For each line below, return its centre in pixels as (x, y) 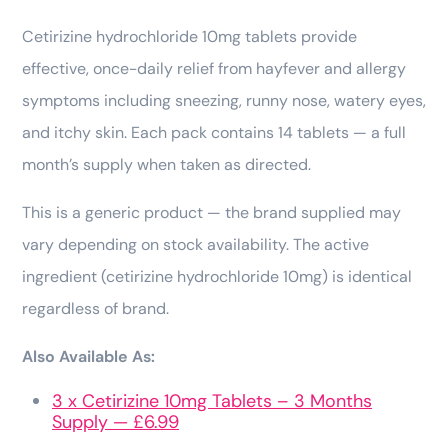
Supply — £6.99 (115, 421)
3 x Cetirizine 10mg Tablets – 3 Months (212, 400)
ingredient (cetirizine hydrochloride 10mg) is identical (217, 276)
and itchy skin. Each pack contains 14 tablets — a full (214, 132)
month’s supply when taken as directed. (166, 164)
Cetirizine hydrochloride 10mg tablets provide (189, 36)
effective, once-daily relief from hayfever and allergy (214, 68)
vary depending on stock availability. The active (195, 244)
